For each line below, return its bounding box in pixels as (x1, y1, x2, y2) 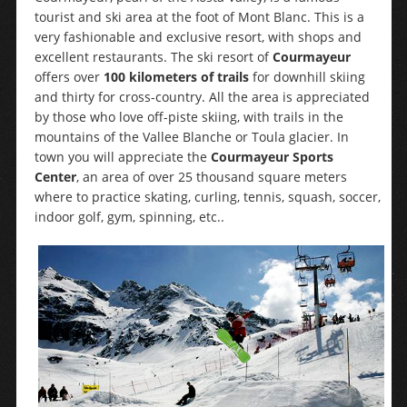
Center (34, 168, 76, 185)
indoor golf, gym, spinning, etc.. (34, 208, 224, 225)
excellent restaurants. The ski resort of (34, 48, 273, 65)
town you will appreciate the (34, 148, 211, 165)
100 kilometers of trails (103, 68, 249, 85)
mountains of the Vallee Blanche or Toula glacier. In (34, 128, 349, 145)
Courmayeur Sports (210, 148, 333, 165)
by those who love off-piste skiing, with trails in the (34, 108, 343, 125)
